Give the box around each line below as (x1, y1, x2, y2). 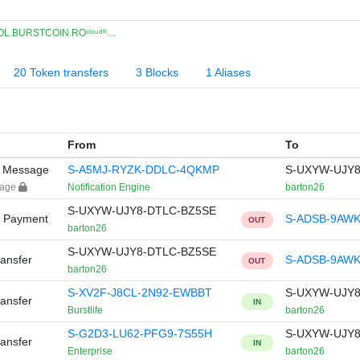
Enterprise (67, 346, 112, 357)
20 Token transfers (14, 66, 108, 79)
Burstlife (67, 305, 103, 316)
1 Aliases (206, 66, 251, 79)
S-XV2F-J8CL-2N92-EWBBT (67, 286, 212, 299)
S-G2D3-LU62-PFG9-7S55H (67, 327, 212, 340)
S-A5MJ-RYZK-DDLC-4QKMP (67, 163, 219, 176)
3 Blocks (136, 66, 178, 79)
